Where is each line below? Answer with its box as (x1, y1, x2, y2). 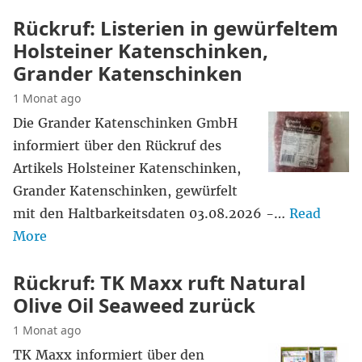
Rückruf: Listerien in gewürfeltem (13, 15, 339, 41)
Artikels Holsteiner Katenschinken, (13, 160, 241, 176)
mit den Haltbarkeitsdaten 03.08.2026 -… (13, 205, 289, 221)
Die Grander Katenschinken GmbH (13, 115, 238, 131)
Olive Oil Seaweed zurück (13, 292, 255, 318)
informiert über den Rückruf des (13, 137, 221, 154)
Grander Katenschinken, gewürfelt (13, 183, 238, 199)
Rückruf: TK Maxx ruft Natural (13, 269, 305, 296)
